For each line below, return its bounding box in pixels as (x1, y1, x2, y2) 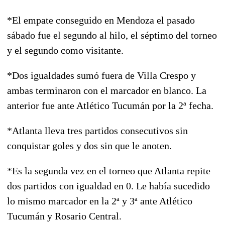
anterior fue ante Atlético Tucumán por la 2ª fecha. (7, 99, 213, 111)
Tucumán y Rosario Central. (7, 210, 122, 221)
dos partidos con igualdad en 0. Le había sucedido (7, 180, 210, 191)
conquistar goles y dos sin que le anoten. (7, 140, 172, 151)
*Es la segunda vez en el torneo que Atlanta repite (7, 165, 210, 176)
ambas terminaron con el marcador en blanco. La (7, 84, 206, 96)
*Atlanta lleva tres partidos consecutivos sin (7, 125, 188, 136)
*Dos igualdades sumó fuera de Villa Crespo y (7, 69, 196, 81)
